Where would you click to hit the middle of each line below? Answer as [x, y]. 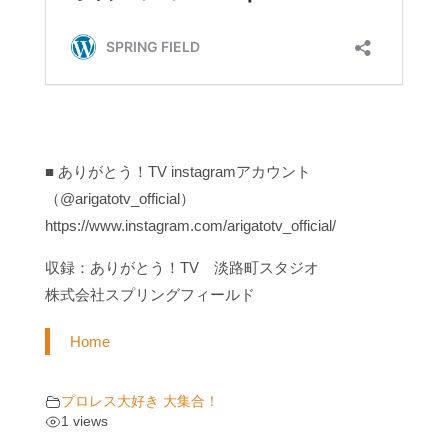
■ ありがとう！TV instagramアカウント [177, 171]
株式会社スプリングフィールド [149, 294]
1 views [84, 422]
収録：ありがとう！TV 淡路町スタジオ [181, 267]
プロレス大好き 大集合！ [139, 402]
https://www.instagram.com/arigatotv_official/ [190, 225]
